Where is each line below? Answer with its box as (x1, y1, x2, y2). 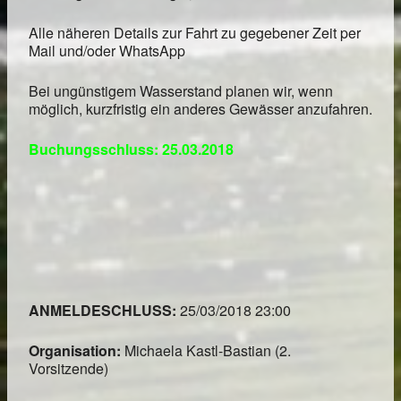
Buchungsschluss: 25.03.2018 (29, 139, 234, 160)
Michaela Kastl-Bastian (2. (124, 340, 291, 362)
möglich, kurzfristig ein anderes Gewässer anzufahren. (29, 98, 372, 120)
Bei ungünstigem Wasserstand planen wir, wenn (29, 81, 333, 102)
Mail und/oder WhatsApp (29, 40, 185, 62)
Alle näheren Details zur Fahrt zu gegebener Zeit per (29, 22, 361, 44)
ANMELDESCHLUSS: (29, 300, 180, 321)
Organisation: (29, 340, 124, 362)
